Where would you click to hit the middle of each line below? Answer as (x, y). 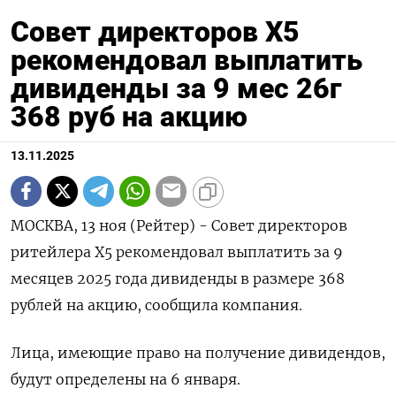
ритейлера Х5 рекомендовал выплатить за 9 (177, 251)
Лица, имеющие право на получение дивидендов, (198, 352)
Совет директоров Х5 (155, 31)
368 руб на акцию (129, 116)
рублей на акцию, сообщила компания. (156, 305)
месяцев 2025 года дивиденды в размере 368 (178, 278)
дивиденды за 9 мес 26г (176, 88)
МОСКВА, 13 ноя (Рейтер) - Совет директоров (179, 225)
